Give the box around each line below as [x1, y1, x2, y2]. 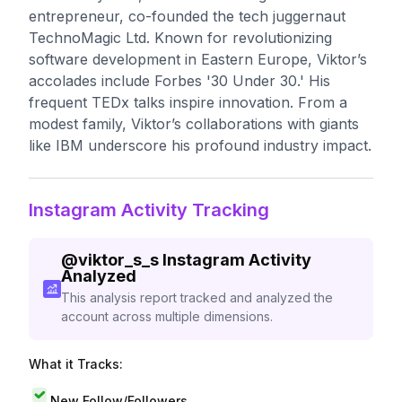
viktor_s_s [77, 250, 159, 269]
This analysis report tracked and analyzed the [60, 290, 333, 305]
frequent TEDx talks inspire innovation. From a [29, 93, 347, 111]
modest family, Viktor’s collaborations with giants [29, 115, 359, 133]
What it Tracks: [29, 356, 123, 371]
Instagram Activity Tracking [29, 199, 269, 221]
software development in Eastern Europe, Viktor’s [29, 50, 367, 68]
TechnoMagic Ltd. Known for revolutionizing [29, 29, 332, 47]
